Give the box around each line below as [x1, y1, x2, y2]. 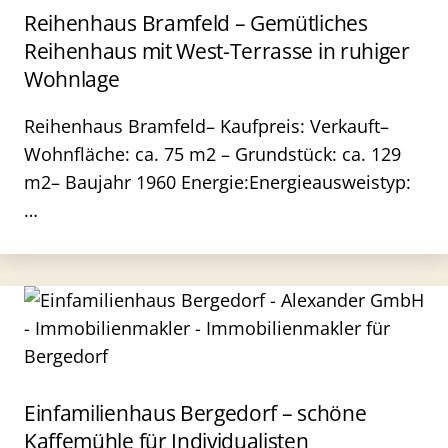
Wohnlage [24, 65, 120, 93]
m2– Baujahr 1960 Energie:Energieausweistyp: [24, 170, 411, 194]
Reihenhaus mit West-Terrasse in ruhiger [24, 37, 410, 65]
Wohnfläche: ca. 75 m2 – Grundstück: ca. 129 [24, 142, 401, 166]
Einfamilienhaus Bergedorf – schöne [24, 399, 367, 427]
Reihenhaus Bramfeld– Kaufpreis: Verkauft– [24, 114, 389, 138]
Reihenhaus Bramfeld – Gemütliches [24, 9, 368, 37]
